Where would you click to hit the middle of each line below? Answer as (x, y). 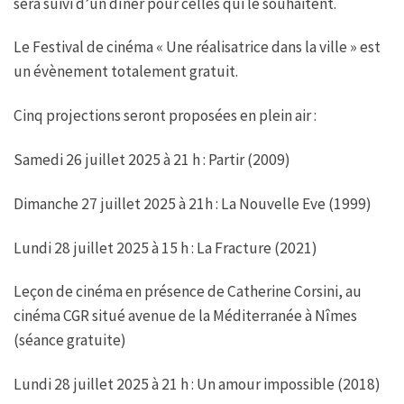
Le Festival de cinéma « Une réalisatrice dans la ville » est (197, 47)
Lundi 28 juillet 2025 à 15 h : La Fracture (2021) (165, 248)
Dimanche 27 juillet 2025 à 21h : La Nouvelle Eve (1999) (193, 203)
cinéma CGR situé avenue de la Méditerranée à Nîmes (185, 316)
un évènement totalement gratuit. (126, 72)
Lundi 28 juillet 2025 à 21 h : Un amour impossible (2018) (197, 385)
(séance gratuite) (70, 340)
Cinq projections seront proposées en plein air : (165, 116)
